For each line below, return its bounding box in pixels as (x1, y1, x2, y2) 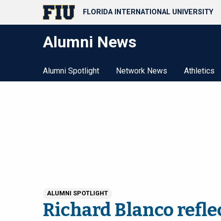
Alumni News (43, 33, 137, 51)
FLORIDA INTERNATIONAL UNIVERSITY (83, 8, 213, 17)
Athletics (184, 66, 215, 75)
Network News (116, 66, 167, 75)
